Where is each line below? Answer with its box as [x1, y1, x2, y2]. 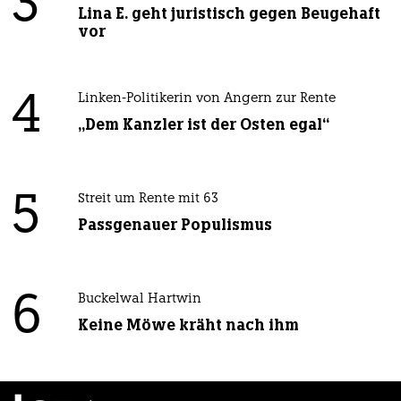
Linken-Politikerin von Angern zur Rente [77, 91, 336, 106]
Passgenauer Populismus [77, 214, 272, 235]
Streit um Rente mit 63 [77, 192, 218, 206]
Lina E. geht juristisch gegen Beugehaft [77, 3, 380, 23]
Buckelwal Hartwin [77, 292, 201, 306]
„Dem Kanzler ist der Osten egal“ [77, 114, 329, 134]
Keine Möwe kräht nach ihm [77, 314, 299, 335]
